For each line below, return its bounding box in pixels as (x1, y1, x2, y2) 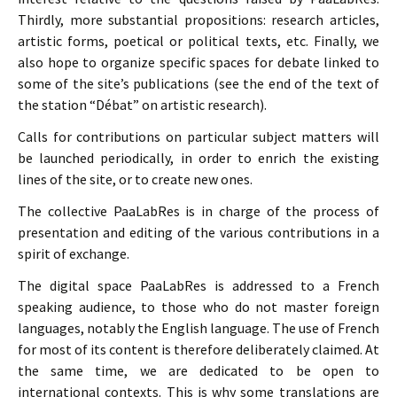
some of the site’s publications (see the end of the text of (18, 74, 379, 92)
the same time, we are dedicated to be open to (18, 362, 379, 379)
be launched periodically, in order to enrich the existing (18, 149, 379, 167)
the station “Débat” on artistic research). (18, 96, 267, 113)
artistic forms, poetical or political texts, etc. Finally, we (18, 32, 379, 50)
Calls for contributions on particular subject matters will (18, 128, 379, 145)
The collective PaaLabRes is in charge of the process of (18, 202, 379, 220)
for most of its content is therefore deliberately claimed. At (18, 340, 379, 358)
